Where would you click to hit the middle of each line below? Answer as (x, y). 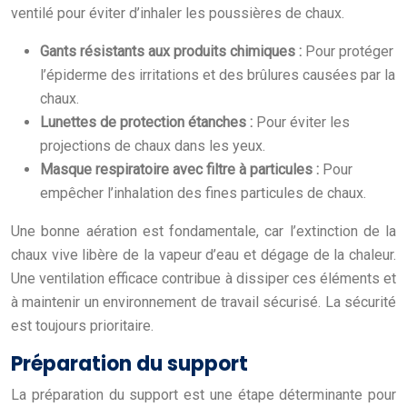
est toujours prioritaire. (82, 325)
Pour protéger (349, 51)
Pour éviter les (303, 122)
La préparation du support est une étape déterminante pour (203, 394)
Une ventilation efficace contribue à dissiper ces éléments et (203, 278)
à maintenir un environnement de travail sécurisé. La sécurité (203, 302)
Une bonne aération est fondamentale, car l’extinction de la (203, 231)
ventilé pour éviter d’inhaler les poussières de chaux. (178, 13)
